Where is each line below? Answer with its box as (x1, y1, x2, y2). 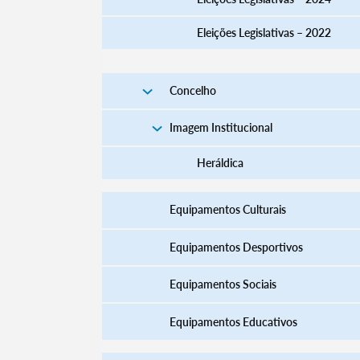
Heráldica (196, 156, 243, 170)
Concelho (169, 84, 216, 98)
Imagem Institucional (169, 120, 272, 134)
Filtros (192, 70, 232, 88)
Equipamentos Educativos (169, 314, 297, 329)
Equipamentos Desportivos (169, 239, 303, 254)
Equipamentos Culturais (169, 202, 286, 217)
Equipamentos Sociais (169, 277, 276, 292)
